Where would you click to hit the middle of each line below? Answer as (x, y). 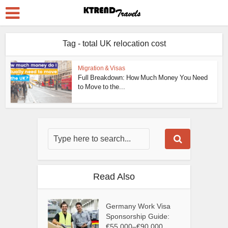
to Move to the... (102, 87)
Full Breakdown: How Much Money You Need (143, 78)
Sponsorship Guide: (138, 216)
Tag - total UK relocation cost (114, 44)
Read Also (114, 176)
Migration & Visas (102, 68)
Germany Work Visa (138, 206)
